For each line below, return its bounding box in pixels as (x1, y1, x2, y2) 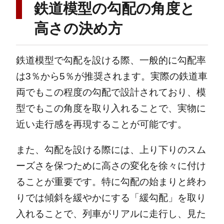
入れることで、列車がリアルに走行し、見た (15, 208, 206, 219)
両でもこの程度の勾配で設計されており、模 (15, 86, 206, 97)
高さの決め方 (33, 20, 122, 36)
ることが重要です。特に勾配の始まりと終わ (15, 176, 206, 187)
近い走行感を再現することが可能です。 (15, 118, 187, 129)
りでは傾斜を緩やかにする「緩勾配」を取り (15, 192, 206, 203)
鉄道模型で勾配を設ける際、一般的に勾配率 (15, 54, 206, 65)
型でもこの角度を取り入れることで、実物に (15, 102, 206, 113)
